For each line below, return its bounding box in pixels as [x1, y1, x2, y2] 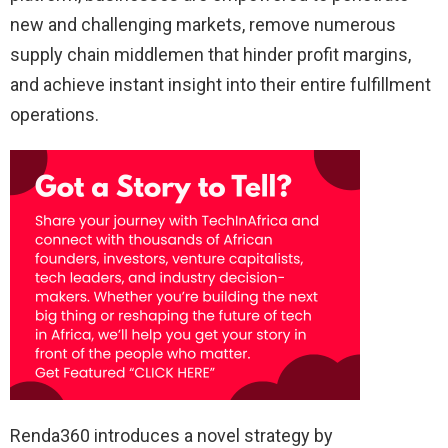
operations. [10, 104, 99, 126]
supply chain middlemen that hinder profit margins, [10, 44, 411, 66]
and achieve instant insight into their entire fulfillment [10, 74, 431, 96]
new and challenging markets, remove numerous [10, 14, 396, 36]
